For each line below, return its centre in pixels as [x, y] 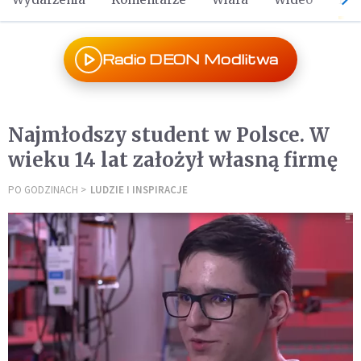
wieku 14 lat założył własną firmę [173, 160]
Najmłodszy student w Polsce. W [169, 135]
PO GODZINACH [43, 190]
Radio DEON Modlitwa [190, 59]
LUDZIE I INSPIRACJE [139, 190]
